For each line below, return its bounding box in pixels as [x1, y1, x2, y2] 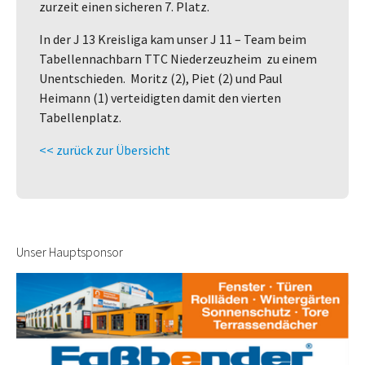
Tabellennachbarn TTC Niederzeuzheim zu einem [39, 50, 317, 67]
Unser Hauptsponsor [16, 243, 123, 260]
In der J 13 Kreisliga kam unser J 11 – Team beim [39, 30, 306, 47]
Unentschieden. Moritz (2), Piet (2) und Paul [39, 69, 283, 86]
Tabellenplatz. [39, 108, 121, 125]
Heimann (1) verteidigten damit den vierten [39, 89, 281, 106]
